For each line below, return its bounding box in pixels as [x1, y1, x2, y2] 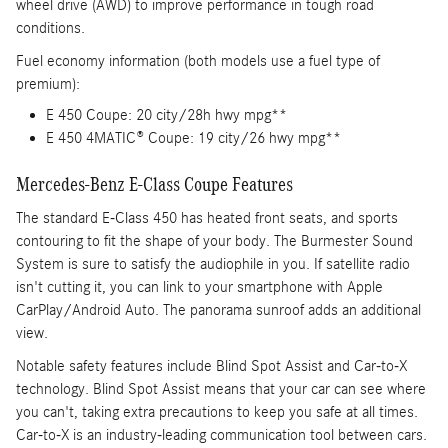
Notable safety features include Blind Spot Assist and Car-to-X [16, 357, 407, 376]
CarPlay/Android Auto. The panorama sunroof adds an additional [16, 301, 421, 320]
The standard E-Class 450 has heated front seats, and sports [16, 209, 398, 228]
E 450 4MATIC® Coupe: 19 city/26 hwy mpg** [46, 128, 341, 147]
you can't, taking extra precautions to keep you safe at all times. [16, 403, 418, 422]
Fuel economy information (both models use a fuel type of [16, 51, 380, 70]
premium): [16, 74, 80, 93]
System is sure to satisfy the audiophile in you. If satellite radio [16, 255, 410, 274]
